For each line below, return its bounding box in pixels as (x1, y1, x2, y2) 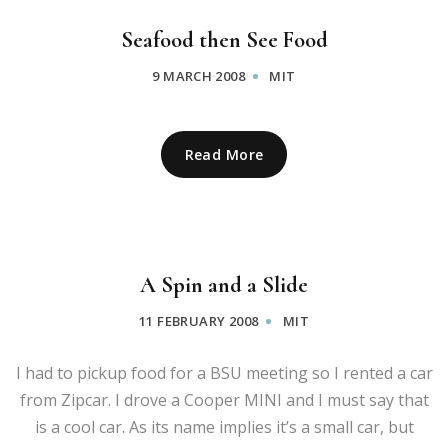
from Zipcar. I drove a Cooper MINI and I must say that (19, 388, 429, 411)
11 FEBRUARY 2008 (139, 311, 259, 330)
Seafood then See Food (120, 26, 328, 53)
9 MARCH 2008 (152, 66, 246, 85)
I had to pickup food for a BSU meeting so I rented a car (15, 361, 433, 384)
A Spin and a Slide (140, 271, 308, 298)
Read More (184, 144, 264, 164)
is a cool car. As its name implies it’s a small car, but (34, 415, 414, 438)
